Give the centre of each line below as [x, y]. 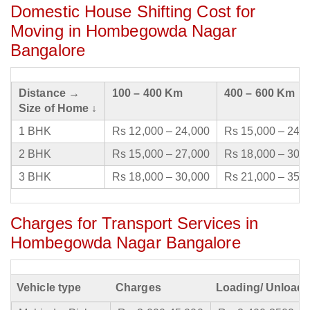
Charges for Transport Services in [135, 224]
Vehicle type [49, 288]
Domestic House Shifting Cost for [133, 12]
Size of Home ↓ [58, 109]
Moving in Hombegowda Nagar [124, 31]
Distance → [49, 93]
